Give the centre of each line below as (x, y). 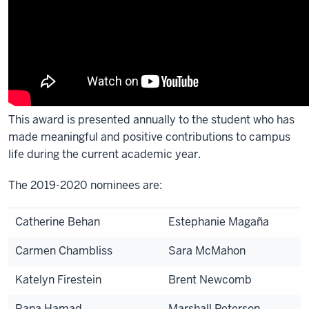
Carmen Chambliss (64, 251)
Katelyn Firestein (58, 280)
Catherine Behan (58, 222)
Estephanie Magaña (219, 222)
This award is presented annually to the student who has (151, 120)
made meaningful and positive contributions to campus (149, 137)
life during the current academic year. (104, 154)
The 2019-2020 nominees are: (85, 185)
